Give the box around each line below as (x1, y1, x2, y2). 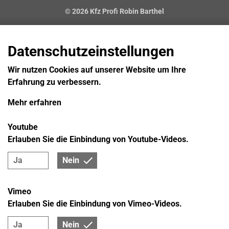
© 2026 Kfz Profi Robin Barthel (65, 7, 164, 15)
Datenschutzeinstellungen (8, 43, 174, 60)
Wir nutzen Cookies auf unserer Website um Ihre (8, 65, 186, 75)
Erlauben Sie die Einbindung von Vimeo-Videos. (8, 199, 182, 209)
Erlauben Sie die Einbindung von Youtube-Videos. (8, 134, 189, 145)
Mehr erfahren (8, 98, 61, 108)
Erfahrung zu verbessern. (8, 77, 101, 87)
